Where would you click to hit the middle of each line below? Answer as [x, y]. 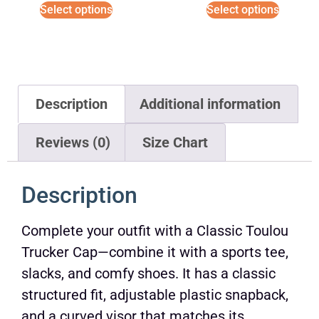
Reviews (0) [73, 142]
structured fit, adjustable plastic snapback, [155, 294]
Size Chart [175, 142]
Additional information [210, 104]
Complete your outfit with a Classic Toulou [155, 230]
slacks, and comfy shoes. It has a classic [148, 273]
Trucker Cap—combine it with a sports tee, [155, 252]
